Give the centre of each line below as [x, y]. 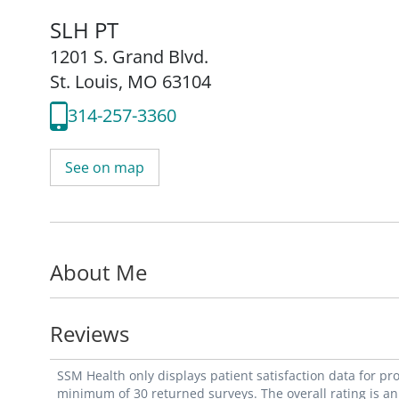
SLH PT [84, 29]
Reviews [90, 333]
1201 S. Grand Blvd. [129, 56]
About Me [98, 272]
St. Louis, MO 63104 [130, 81]
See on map [105, 167]
